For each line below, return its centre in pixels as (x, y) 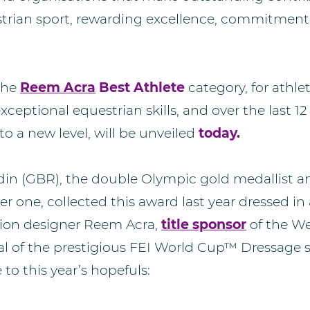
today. (219, 133)
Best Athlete (140, 88)
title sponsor (204, 225)
